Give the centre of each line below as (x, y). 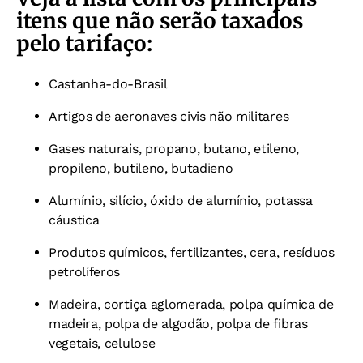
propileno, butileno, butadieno (141, 168)
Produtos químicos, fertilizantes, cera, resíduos (192, 252)
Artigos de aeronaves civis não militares (169, 116)
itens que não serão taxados (160, 20)
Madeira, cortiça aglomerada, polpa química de (191, 304)
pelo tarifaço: (84, 43)
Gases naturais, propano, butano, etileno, (174, 148)
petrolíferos (85, 271)
